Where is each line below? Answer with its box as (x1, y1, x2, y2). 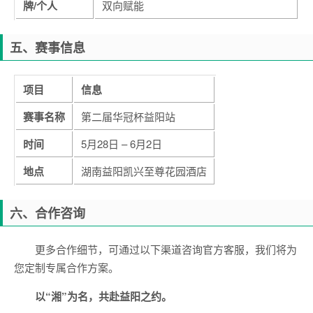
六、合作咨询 (10, 204, 85, 223)
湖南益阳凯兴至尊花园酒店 (81, 163, 207, 179)
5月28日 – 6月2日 (81, 136, 162, 152)
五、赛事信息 (10, 38, 85, 57)
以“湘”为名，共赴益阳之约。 (35, 289, 172, 305)
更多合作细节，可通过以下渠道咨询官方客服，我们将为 (35, 242, 297, 257)
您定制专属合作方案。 (14, 260, 119, 275)
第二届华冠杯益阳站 (81, 109, 175, 124)
